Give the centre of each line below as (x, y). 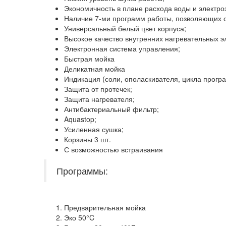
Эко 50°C (79, 217)
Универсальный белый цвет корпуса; (125, 28)
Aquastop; (80, 119)
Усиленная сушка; (94, 129)
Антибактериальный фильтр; (111, 109)
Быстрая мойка (89, 58)
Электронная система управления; (122, 48)
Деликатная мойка (95, 68)
